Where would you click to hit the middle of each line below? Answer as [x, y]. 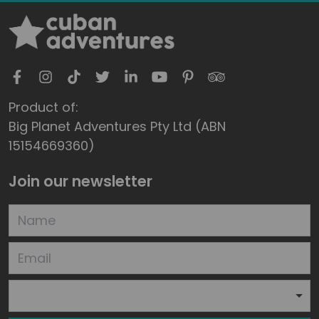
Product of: [43, 108]
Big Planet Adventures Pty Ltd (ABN [117, 127]
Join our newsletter [80, 182]
